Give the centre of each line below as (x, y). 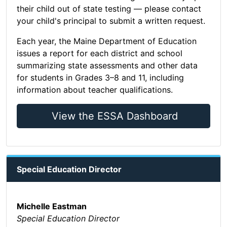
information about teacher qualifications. (95, 90)
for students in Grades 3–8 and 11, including (100, 78)
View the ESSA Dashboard (115, 116)
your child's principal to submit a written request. (111, 21)
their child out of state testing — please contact (109, 9)
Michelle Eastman (52, 206)
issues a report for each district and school (100, 53)
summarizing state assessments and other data (107, 66)
